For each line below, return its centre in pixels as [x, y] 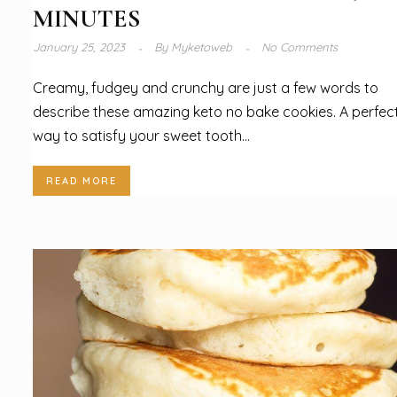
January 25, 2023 [81, 47]
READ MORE [82, 180]
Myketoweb [202, 47]
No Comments [300, 47]
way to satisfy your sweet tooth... [141, 135]
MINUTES [87, 19]
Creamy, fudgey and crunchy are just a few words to [206, 87]
